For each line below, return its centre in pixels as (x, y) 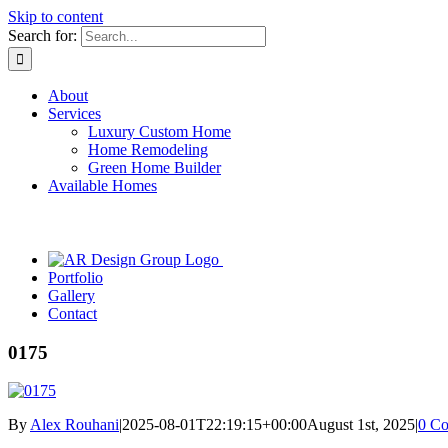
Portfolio (75, 277)
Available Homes (102, 185)
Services (74, 113)
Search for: (42, 35)
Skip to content (55, 16)
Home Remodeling (148, 149)
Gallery (71, 295)
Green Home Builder (154, 167)
